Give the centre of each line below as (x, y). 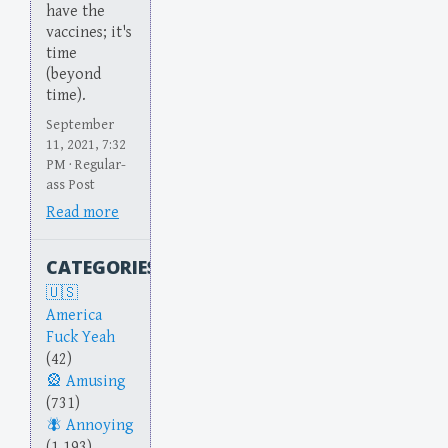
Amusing (96, 382)
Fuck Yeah (80, 338)
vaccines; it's (89, 32)
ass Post (70, 185)
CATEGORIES (101, 267)
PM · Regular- (86, 165)
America (74, 316)
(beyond (73, 74)
